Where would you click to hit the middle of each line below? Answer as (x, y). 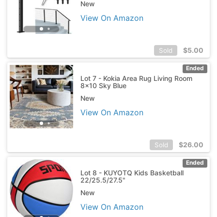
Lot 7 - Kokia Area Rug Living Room (136, 78)
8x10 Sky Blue (103, 85)
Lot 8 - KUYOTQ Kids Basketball (132, 172)
